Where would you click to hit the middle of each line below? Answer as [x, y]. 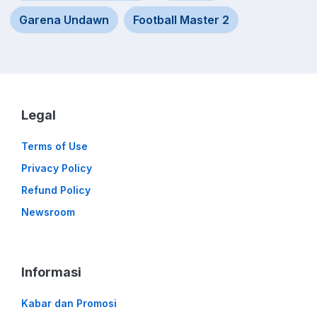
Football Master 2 [181, 20]
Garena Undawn [64, 20]
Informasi [51, 272]
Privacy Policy [57, 168]
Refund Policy [56, 190]
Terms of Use [54, 146]
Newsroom [48, 212]
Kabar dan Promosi [69, 304]
